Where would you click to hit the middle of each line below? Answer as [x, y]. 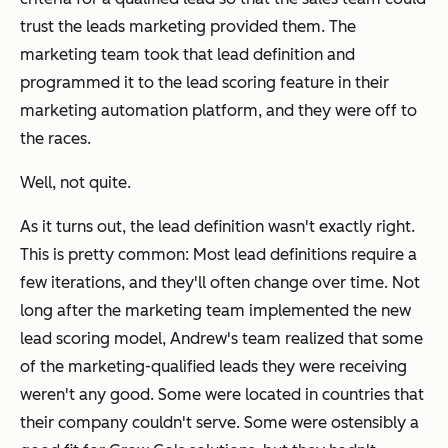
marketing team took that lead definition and [187, 55]
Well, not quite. [75, 183]
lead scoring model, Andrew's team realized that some [221, 339]
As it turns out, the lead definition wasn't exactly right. [217, 227]
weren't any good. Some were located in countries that [222, 395]
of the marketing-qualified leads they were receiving [213, 367]
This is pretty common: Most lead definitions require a [218, 255]
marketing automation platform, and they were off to [218, 111]
